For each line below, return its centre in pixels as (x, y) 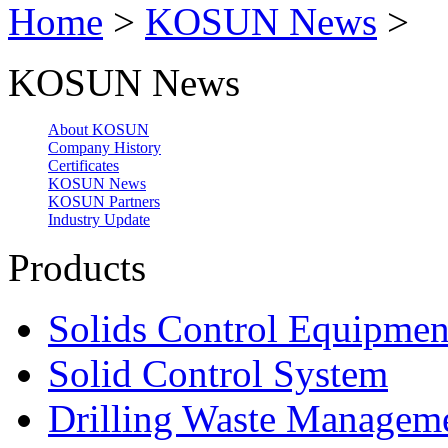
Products (77, 267)
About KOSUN (98, 129)
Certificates (83, 165)
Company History (104, 147)
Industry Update (99, 219)
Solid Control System (218, 373)
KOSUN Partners (104, 201)
